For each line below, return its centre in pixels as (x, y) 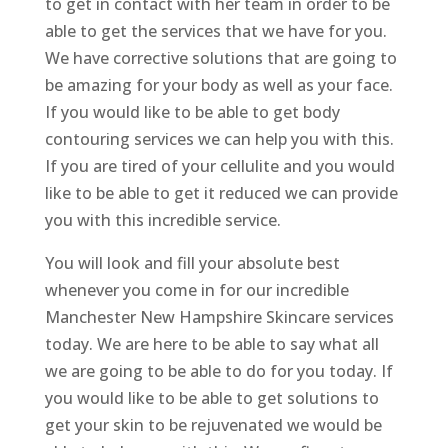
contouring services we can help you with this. (219, 139)
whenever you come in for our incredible (196, 290)
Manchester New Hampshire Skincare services (219, 317)
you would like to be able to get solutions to (211, 398)
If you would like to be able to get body (192, 112)
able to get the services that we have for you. (215, 31)
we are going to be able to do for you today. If (218, 371)
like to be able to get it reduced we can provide (221, 193)
